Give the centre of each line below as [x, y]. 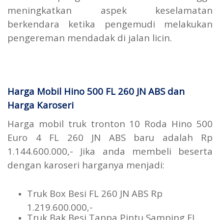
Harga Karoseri [41, 105]
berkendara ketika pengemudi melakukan [110, 24]
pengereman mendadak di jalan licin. [90, 38]
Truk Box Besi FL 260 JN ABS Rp [95, 193]
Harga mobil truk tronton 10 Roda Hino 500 [110, 124]
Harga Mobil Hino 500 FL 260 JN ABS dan [96, 91]
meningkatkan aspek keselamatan [110, 10]
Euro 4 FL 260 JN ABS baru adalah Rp [110, 137]
